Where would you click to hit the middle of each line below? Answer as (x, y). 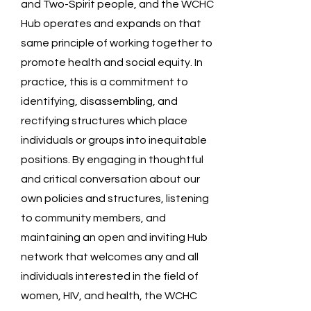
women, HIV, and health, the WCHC (109, 296)
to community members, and (93, 218)
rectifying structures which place (104, 121)
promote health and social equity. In (112, 62)
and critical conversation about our (110, 179)
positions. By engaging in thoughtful (112, 160)
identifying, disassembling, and (99, 101)
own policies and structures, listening (115, 199)
